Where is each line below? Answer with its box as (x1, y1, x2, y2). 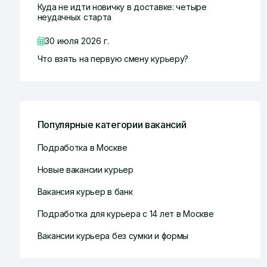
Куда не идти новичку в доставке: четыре (37, 2, 207, 13)
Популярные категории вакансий (37, 119, 187, 131)
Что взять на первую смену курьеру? (37, 54, 189, 64)
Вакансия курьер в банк (37, 187, 133, 197)
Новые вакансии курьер (37, 164, 133, 175)
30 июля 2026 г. (44, 36, 109, 46)
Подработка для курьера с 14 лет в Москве (37, 209, 214, 219)
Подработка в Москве (37, 142, 128, 153)
